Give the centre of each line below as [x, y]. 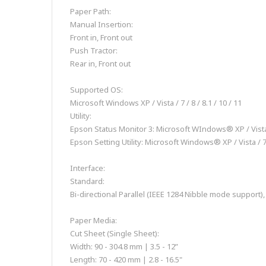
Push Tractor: [94, 51]
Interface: [88, 168]
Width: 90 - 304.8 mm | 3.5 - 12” [124, 247]
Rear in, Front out [100, 64]
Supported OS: [96, 90]
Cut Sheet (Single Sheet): [115, 234]
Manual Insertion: [102, 25]
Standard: [87, 181]
